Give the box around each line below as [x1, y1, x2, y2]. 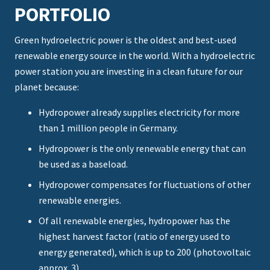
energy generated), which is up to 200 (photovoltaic [39, 246, 251, 259]
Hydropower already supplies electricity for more [39, 106, 240, 119]
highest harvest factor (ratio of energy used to [39, 230, 230, 243]
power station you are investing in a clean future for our [14, 65, 243, 78]
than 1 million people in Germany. [39, 122, 178, 134]
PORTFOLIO [14, 2, 110, 27]
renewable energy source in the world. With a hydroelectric [14, 49, 255, 62]
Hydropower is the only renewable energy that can [39, 142, 246, 155]
